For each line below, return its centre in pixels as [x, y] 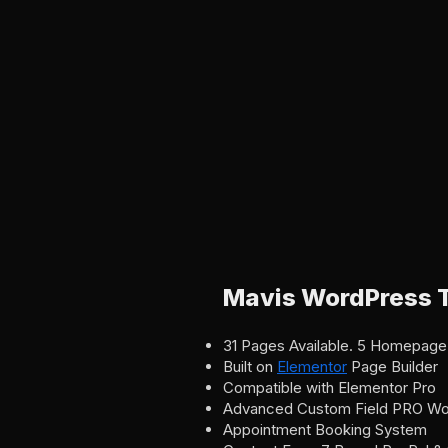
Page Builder [392, 366]
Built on [250, 366]
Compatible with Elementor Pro [329, 387]
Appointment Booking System [325, 429]
